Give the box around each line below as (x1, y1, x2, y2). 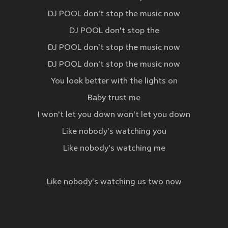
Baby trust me (88, 94, 140, 103)
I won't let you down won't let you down (38, 110, 190, 120)
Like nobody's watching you (62, 127, 166, 137)
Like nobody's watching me (63, 144, 165, 154)
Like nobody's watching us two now (46, 178, 182, 187)
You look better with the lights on (50, 77, 178, 87)
